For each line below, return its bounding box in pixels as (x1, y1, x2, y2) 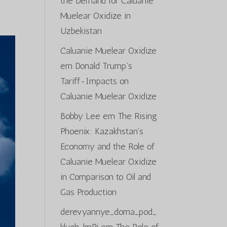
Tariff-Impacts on (60, 75, 129, 87)
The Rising (118, 110, 158, 122)
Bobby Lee (60, 110, 101, 122)
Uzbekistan (60, 25, 102, 36)
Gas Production (60, 186, 117, 198)
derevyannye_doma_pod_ (60, 206, 157, 217)
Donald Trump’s (75, 60, 133, 71)
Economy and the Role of (60, 141, 155, 152)
